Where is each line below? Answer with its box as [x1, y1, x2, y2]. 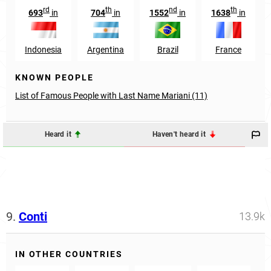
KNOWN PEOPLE [15, 72, 94, 82]
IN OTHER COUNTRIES [15, 249, 123, 259]
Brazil [157, 44, 178, 54]
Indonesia [25, 44, 62, 54]
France [215, 44, 241, 54]
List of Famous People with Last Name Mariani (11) [15, 90, 207, 100]
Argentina [87, 44, 124, 54]
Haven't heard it [152, 130, 208, 139]
